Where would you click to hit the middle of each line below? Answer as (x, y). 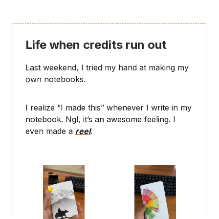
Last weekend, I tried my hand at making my (107, 67)
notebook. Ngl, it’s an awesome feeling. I (100, 119)
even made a (50, 131)
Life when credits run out (96, 45)
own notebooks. (55, 79)
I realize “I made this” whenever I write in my (109, 107)
